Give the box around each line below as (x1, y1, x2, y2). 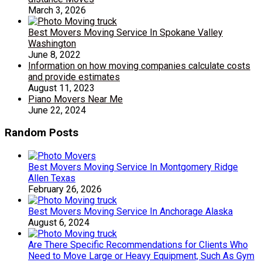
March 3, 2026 (28, 4, 86, 16)
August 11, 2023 (28, 82, 95, 94)
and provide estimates (28, 71, 120, 82)
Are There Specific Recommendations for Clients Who (28, 239, 248, 251)
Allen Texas (28, 173, 75, 184)
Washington (28, 37, 76, 49)
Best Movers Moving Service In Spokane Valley (28, 26, 223, 38)
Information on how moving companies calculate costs (28, 60, 250, 71)
